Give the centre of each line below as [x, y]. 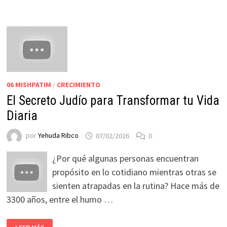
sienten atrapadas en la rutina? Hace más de [136, 186]
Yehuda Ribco [58, 136]
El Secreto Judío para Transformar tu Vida [113, 101]
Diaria [22, 116]
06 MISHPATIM [29, 85]
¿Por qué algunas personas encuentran [125, 159]
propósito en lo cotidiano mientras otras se [134, 172]
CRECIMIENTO [78, 85]
